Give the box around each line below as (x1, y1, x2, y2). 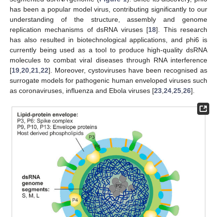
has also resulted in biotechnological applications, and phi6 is (10, 35, 207, 44)
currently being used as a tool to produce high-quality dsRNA (10, 46, 207, 54)
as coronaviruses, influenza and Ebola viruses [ (10, 86, 154, 94)
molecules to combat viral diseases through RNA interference (10, 56, 207, 64)
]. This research (156, 25, 208, 33)
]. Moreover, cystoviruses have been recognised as (48, 66, 207, 74)
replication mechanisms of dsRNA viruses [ (10, 25, 149, 33)
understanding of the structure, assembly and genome (10, 15, 207, 23)
